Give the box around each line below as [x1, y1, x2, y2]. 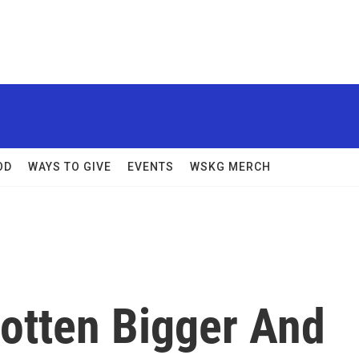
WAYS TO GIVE [28, 160, 111, 173]
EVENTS [127, 160, 174, 173]
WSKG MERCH [190, 160, 271, 173]
